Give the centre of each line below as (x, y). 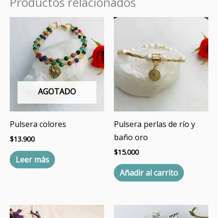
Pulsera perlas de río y (154, 124)
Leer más (32, 160)
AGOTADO (57, 91)
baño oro (131, 137)
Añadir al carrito (149, 173)
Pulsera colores (38, 124)
